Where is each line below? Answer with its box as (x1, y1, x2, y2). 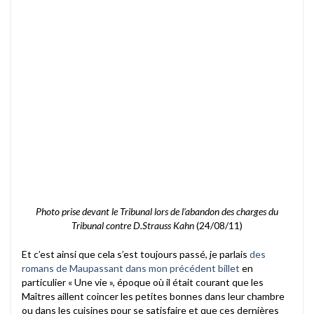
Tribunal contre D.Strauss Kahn (71, 219, 194, 231)
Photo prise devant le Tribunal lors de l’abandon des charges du (36, 205, 278, 217)
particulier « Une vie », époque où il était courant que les (22, 275, 264, 288)
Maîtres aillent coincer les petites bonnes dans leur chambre (22, 289, 285, 302)
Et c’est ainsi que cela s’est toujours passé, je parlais (22, 247, 250, 260)
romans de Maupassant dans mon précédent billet (22, 261, 240, 274)
